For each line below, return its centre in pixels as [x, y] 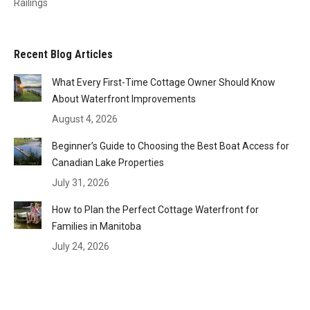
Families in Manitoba [97, 226]
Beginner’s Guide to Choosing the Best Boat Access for [171, 146]
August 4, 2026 [85, 119]
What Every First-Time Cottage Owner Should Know [164, 82]
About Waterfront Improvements [124, 99]
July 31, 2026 [81, 182]
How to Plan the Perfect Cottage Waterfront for [155, 209]
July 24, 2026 [81, 246]
